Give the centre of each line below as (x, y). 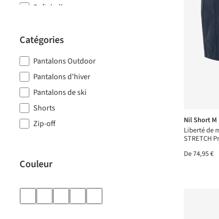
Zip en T (46, 23)
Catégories (42, 40)
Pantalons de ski (60, 92)
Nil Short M (200, 120)
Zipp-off (46, 39)
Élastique (48, 54)
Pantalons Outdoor (65, 61)
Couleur (36, 164)
